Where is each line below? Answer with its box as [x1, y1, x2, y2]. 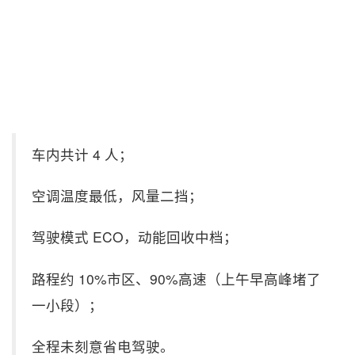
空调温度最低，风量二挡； [32, 185, 203, 205]
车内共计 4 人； [32, 143, 133, 164]
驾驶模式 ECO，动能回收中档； [32, 227, 238, 247]
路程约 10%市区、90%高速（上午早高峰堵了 [32, 268, 321, 288]
